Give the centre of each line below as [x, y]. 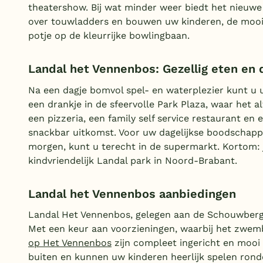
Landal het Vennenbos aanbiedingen [132, 193]
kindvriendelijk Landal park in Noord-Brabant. [133, 160]
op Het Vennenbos [70, 243]
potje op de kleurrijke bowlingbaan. [109, 35]
